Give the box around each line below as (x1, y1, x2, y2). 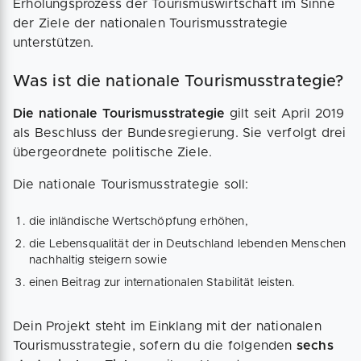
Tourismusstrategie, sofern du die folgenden (13, 339, 297, 353)
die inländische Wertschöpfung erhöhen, (29, 216, 248, 228)
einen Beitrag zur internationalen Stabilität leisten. (29, 277, 295, 289)
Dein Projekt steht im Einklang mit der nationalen (13, 320, 322, 334)
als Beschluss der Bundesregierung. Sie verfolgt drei (13, 127, 346, 140)
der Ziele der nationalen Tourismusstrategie (13, 17, 288, 31)
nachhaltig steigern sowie (29, 255, 167, 267)
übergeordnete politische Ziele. (13, 146, 213, 160)
